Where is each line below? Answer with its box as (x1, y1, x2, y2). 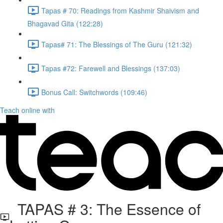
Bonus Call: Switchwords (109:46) (41, 87, 147, 97)
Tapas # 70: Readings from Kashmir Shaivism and (41, 5, 199, 15)
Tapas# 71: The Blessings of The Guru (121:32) (41, 39, 192, 49)
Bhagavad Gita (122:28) (27, 18, 103, 28)
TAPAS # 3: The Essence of (9, 198, 201, 220)
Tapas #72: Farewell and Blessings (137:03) (41, 63, 180, 73)
